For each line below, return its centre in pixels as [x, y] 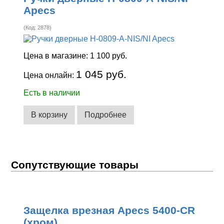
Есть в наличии [52, 93]
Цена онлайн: [50, 75]
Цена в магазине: [57, 56]
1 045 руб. [101, 74]
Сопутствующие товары [75, 164]
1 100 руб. [109, 56]
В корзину [49, 114]
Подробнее [106, 114]
